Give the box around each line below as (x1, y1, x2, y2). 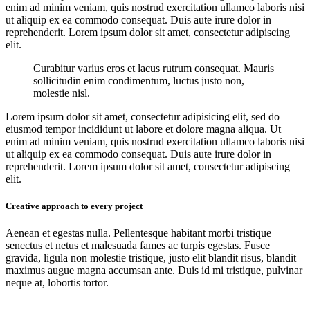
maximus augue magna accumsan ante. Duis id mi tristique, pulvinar (6, 264, 302, 277)
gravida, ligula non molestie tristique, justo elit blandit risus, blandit (6, 252, 296, 264)
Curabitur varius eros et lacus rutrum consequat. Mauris (33, 62, 274, 74)
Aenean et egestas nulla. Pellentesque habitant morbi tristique (6, 227, 271, 239)
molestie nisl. (33, 86, 90, 99)
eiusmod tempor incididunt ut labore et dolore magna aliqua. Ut (6, 122, 281, 135)
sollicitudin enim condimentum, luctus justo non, (33, 74, 244, 86)
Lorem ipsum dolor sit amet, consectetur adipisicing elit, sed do (6, 110, 280, 122)
